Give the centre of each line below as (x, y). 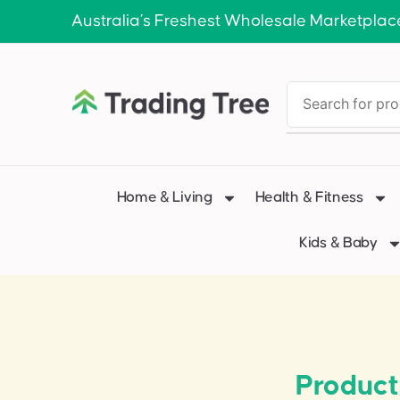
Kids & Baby (338, 243)
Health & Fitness (309, 197)
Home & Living (164, 197)
